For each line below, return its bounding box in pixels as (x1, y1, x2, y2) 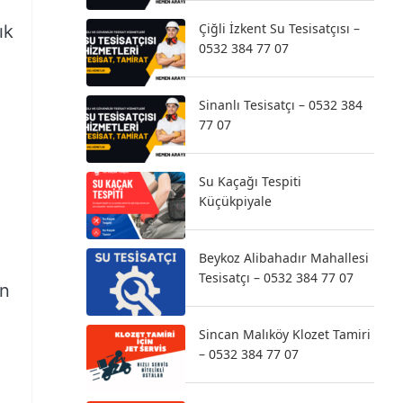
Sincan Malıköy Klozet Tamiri (199, 326, 371, 343)
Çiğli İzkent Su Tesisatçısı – (199, 20, 360, 37)
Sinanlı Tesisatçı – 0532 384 (199, 96, 363, 113)
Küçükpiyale (199, 193, 272, 210)
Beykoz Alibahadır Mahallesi (199, 249, 369, 266)
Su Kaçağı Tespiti (199, 173, 301, 190)
